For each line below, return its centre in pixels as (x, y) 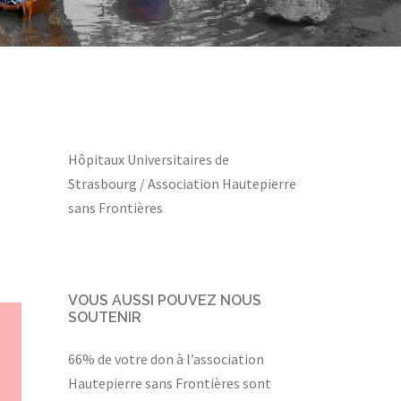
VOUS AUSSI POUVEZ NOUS (165, 300)
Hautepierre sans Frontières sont (170, 383)
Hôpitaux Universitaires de (149, 159)
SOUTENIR (105, 317)
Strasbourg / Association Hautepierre (182, 183)
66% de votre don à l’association (166, 359)
